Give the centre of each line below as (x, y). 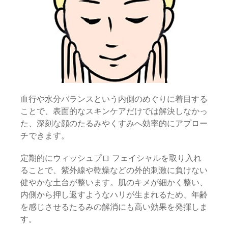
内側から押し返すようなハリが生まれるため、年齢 (114, 195)
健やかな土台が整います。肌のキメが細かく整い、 (114, 182)
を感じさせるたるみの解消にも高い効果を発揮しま (114, 207)
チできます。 (45, 136)
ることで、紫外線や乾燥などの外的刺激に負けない (114, 170)
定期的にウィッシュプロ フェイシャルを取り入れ (111, 158)
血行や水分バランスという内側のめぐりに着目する (114, 99)
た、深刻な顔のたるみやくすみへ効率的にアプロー (114, 123)
